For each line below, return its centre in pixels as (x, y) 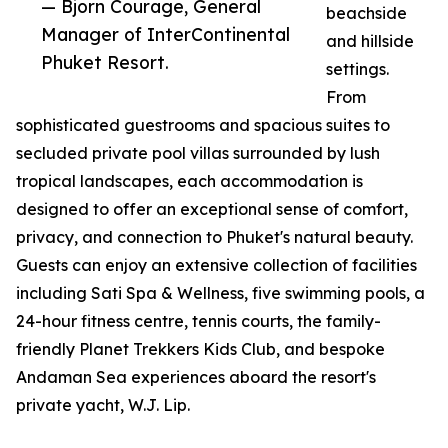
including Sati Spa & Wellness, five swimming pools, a (220, 293)
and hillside (370, 41)
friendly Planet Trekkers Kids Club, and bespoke (200, 349)
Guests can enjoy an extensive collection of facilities (216, 265)
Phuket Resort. (105, 62)
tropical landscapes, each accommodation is (189, 181)
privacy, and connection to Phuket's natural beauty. (214, 237)
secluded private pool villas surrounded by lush (198, 153)
